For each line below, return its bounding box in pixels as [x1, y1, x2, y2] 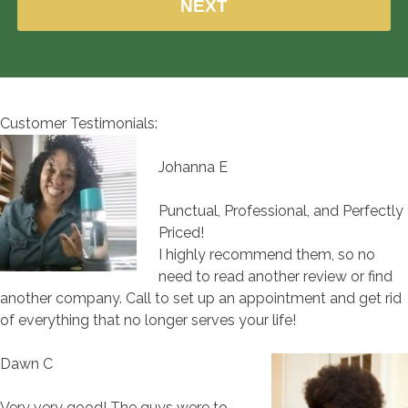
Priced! [158, 223, 204, 241]
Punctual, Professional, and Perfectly [158, 201, 403, 219]
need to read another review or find [158, 267, 393, 285]
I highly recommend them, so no [158, 245, 375, 263]
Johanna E [158, 158, 228, 176]
